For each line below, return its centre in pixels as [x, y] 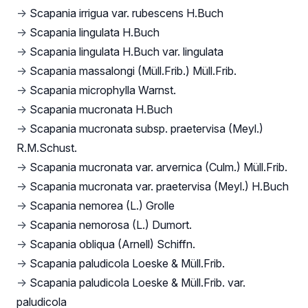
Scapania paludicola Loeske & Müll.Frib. [127, 264]
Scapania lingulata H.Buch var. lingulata [126, 52]
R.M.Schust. [47, 148]
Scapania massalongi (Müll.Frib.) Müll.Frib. [133, 71]
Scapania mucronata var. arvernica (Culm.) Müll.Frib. [158, 167]
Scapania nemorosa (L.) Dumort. [111, 225]
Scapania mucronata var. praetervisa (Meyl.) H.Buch [159, 187]
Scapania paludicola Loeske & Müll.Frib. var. [137, 283]
